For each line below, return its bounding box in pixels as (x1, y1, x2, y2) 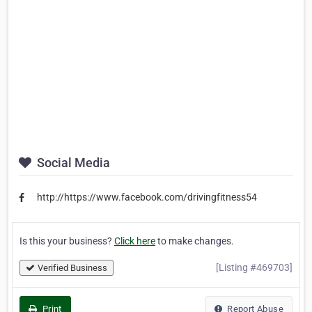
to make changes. (155, 235, 234, 247)
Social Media (34, 155, 110, 171)
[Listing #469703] (216, 261, 292, 273)
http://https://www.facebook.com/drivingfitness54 (37, 192, 257, 203)
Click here (114, 235, 155, 247)
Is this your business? (19, 235, 114, 247)
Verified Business (38, 262, 107, 273)
